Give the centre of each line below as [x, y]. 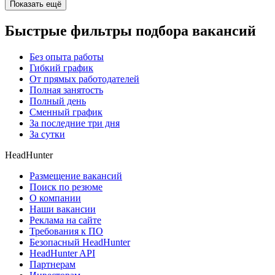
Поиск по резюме [66, 187]
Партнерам [52, 264]
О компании [55, 198]
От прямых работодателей [84, 79]
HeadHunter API [62, 253]
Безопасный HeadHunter [80, 242]
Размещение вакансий [76, 176]
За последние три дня [75, 123]
